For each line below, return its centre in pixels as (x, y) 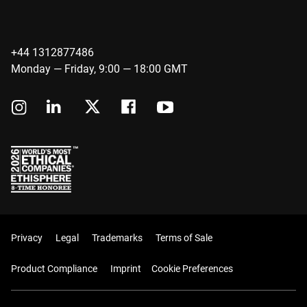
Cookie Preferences (192, 269)
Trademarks (117, 238)
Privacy (27, 238)
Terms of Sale (184, 238)
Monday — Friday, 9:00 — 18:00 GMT (99, 69)
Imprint (126, 269)
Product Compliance (54, 269)
